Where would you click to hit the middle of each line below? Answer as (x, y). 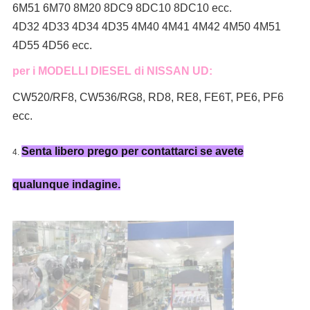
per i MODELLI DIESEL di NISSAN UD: (112, 71)
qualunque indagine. (66, 185)
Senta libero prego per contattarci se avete (132, 152)
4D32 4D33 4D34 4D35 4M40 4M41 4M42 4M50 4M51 (146, 27)
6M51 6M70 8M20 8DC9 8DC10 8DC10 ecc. (122, 8)
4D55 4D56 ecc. (52, 46)
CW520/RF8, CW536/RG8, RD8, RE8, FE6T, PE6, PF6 (148, 98)
